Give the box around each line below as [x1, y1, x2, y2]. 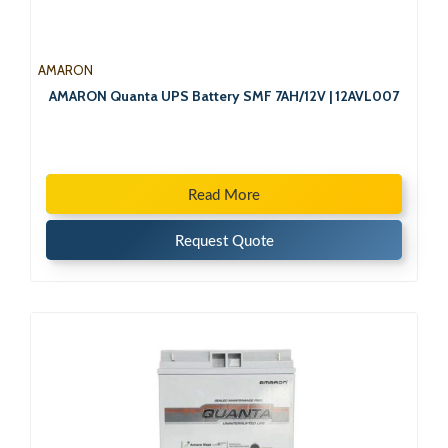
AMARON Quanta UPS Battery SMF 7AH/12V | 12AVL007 [49, 86, 399, 105]
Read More [188, 187, 260, 203]
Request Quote [174, 233, 274, 249]
